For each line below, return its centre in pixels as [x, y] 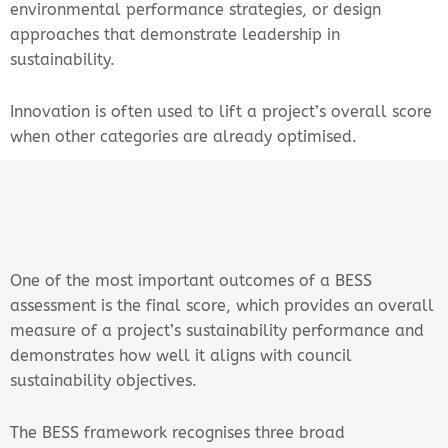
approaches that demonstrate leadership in [175, 34]
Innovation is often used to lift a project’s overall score [221, 111]
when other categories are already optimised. [183, 136]
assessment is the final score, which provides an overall [222, 305]
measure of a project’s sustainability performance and [217, 330]
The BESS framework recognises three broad [177, 432]
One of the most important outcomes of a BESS [191, 280]
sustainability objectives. [106, 380]
